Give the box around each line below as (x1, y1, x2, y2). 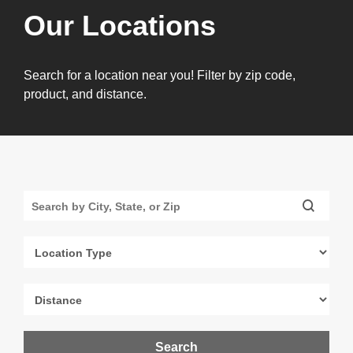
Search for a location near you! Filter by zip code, (24, 69, 295, 82)
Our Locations (24, 9, 216, 42)
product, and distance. (24, 87, 147, 101)
